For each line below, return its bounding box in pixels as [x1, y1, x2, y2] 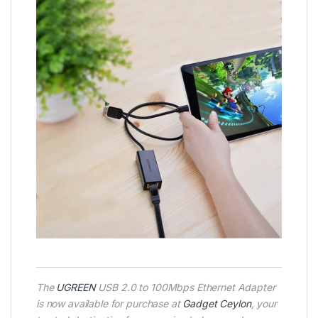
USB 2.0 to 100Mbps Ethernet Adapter [95, 281, 275, 294]
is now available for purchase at [36, 297, 183, 310]
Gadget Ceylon [182, 297, 251, 310]
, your [251, 297, 277, 310]
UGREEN [56, 281, 96, 294]
